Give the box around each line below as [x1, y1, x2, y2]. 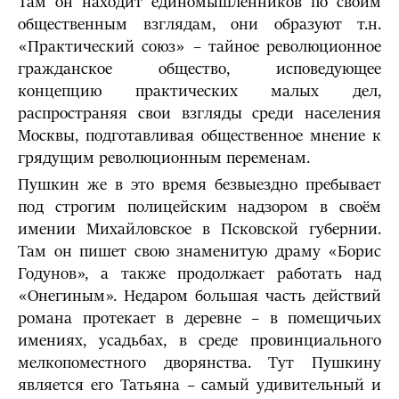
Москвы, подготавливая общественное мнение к [18, 126, 381, 145]
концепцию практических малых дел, [18, 82, 381, 101]
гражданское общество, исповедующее [18, 60, 381, 78]
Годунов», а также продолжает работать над [18, 265, 381, 283]
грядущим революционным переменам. [18, 149, 310, 167]
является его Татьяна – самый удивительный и [18, 376, 381, 395]
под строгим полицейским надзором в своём [18, 198, 381, 216]
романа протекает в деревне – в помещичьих [18, 309, 381, 328]
